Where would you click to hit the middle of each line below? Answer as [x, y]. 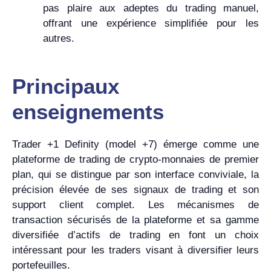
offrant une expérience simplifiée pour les [151, 23]
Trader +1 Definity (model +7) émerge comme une [135, 144]
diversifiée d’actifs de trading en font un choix [135, 235]
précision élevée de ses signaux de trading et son [135, 189]
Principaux [66, 86]
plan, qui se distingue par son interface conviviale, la [135, 174]
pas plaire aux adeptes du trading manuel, [151, 8]
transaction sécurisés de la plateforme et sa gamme [135, 220]
